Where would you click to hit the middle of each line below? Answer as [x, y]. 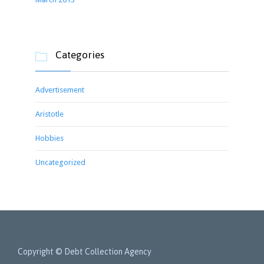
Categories [79, 55]
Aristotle [49, 114]
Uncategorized [60, 163]
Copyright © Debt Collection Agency [85, 252]
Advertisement [60, 90]
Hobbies [49, 138]
